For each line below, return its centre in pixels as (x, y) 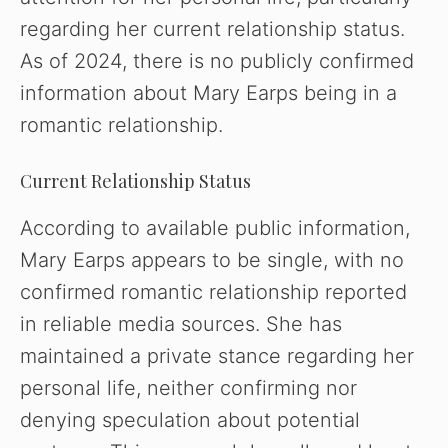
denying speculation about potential (190, 420)
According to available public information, (215, 228)
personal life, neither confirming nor (188, 388)
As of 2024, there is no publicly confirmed (217, 61)
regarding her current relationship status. (212, 29)
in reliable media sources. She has (181, 324)
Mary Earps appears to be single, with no (212, 260)
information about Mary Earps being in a (208, 93)
